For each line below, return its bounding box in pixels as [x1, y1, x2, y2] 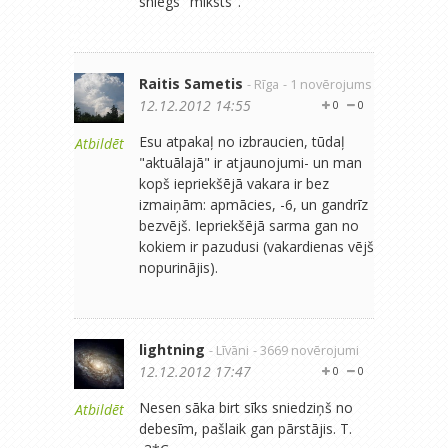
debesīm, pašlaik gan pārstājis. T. [139, 418, 352, 438]
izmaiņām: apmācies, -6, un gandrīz [139, 194, 368, 214]
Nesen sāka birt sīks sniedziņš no [139, 397, 353, 417]
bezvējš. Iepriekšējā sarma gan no [139, 215, 359, 235]
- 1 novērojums [283, 75, 372, 93]
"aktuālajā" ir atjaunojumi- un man [139, 152, 362, 172]
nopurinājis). [139, 257, 218, 277]
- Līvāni [209, 341, 249, 359]
